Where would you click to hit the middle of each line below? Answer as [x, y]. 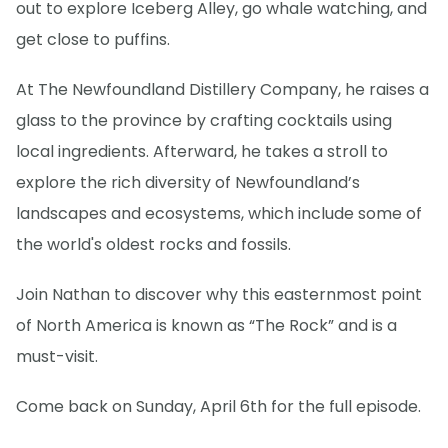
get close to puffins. [93, 39]
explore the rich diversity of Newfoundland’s [188, 182]
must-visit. [57, 356]
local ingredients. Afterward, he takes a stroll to [202, 151]
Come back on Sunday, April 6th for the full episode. [218, 406]
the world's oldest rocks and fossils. [153, 244]
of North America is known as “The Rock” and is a [206, 325]
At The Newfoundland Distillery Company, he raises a [222, 89]
